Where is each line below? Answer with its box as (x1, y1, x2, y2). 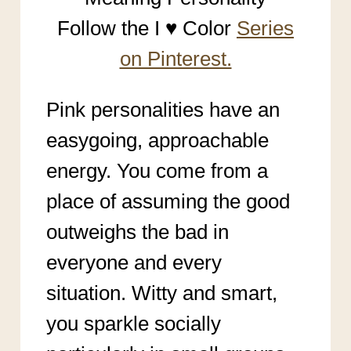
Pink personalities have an (45, 97, 280, 121)
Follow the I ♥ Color (57, 16, 237, 40)
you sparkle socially (45, 311, 221, 335)
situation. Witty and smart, (45, 280, 277, 305)
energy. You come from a (45, 158, 268, 183)
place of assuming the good (45, 189, 290, 213)
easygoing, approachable (45, 128, 269, 152)
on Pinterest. (119, 46, 232, 71)
